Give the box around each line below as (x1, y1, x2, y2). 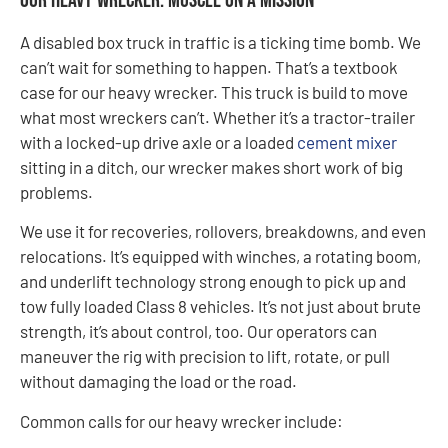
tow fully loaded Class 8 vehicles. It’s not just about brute (20, 296, 421, 317)
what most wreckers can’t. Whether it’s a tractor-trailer (20, 107, 415, 127)
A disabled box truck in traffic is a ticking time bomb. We (20, 32, 421, 52)
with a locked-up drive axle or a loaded (20, 132, 297, 152)
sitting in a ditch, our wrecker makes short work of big (20, 157, 403, 177)
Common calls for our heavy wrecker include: (20, 410, 343, 431)
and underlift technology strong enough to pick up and (20, 271, 406, 292)
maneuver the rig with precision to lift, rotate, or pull (20, 346, 390, 367)
